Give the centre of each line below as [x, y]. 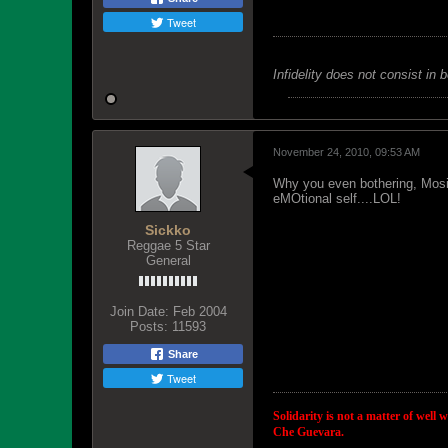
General [168, 260]
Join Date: [139, 311]
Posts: [149, 326]
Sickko [168, 230]
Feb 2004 [199, 311]
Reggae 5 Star [168, 245]
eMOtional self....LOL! [337, 198]
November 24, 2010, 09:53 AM [346, 152]
